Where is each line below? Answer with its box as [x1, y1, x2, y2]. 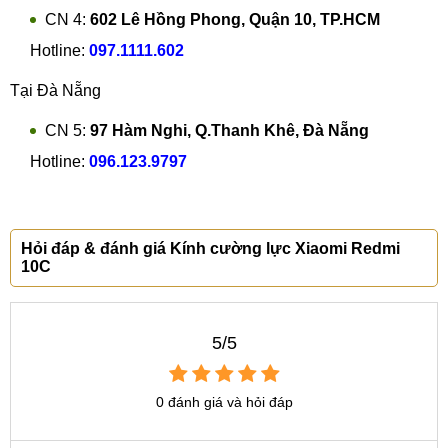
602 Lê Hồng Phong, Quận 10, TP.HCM [90, 11, 380, 28]
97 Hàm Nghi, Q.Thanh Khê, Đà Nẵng [90, 122, 369, 139]
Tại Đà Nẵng [10, 82, 101, 99]
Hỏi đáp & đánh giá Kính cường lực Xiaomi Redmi [21, 240, 400, 257]
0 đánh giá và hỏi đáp [155, 394, 293, 410]
